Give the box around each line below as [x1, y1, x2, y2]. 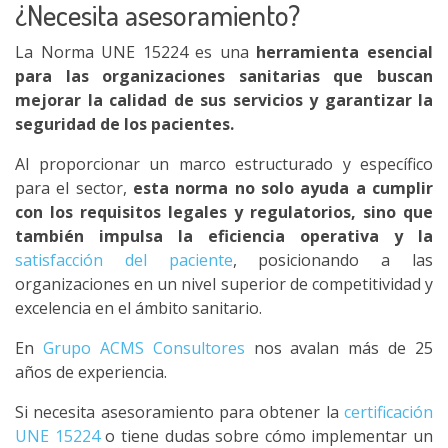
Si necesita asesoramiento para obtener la [15, 401, 344, 423]
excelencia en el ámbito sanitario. [15, 297, 262, 319]
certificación [344, 401, 433, 423]
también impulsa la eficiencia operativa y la [15, 225, 433, 247]
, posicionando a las [232, 249, 434, 271]
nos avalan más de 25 [244, 337, 433, 359]
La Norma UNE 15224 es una [15, 41, 257, 63]
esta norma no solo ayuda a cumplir [133, 177, 433, 199]
